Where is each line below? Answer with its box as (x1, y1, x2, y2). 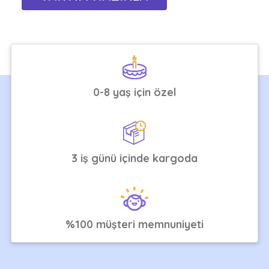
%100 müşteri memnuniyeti (65, 217, 204, 231)
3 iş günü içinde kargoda (71, 151, 198, 166)
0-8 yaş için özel (92, 85, 177, 100)
